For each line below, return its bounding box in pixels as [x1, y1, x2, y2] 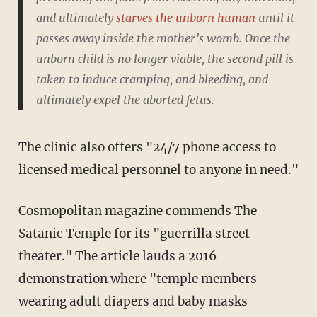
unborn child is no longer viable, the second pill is [35, 51, 294, 66]
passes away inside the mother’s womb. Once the [35, 30, 290, 45]
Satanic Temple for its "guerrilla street [18, 225, 250, 241]
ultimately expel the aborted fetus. [35, 92, 214, 107]
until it [255, 10, 294, 25]
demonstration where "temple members [18, 270, 257, 287]
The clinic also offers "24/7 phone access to [18, 139, 27, 155]
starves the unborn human [115, 10, 255, 25]
